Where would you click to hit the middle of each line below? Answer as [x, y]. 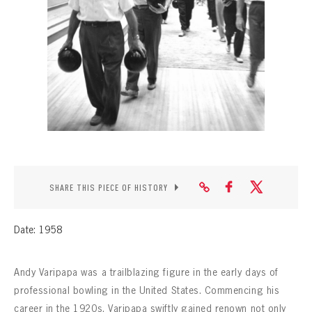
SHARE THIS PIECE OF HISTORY [108, 187]
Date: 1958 [38, 230]
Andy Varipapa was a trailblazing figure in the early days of [146, 272]
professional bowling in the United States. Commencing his [147, 290]
